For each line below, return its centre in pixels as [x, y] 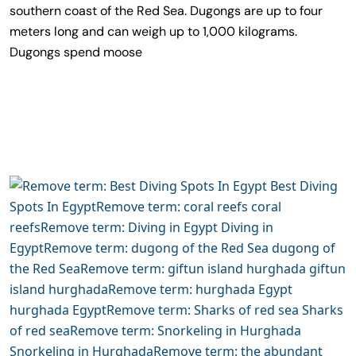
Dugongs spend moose [76, 52]
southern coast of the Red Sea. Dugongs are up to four [166, 10]
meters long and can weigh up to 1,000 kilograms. [153, 31]
